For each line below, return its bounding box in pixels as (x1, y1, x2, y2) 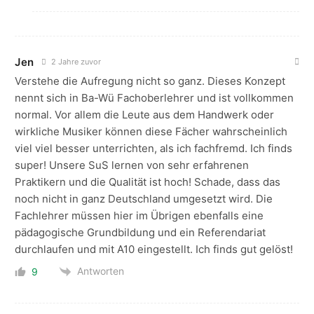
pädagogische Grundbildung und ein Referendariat (15, 226, 266, 240)
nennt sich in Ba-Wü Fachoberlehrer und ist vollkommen (15, 91, 294, 105)
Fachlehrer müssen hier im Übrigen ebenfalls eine (15, 209, 264, 223)
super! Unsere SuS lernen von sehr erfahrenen (15, 158, 249, 172)
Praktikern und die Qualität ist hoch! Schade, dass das (15, 175, 280, 189)
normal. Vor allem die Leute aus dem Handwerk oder (15, 108, 274, 122)
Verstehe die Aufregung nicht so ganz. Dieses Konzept (15, 74, 285, 88)
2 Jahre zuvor (49, 57, 102, 67)
